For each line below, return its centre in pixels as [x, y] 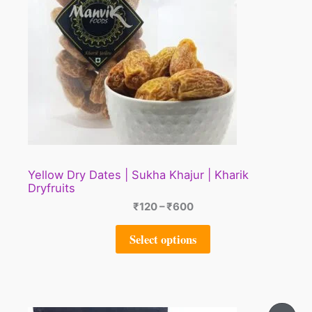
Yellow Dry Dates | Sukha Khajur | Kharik [138, 174]
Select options [163, 239]
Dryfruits [52, 188]
